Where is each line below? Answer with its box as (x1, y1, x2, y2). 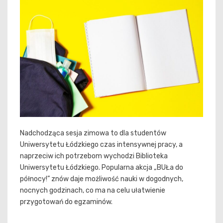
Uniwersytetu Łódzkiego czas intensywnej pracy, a (20, 140, 183, 149)
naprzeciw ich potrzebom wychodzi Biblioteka (20, 151, 168, 160)
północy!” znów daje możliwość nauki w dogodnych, (20, 174, 183, 183)
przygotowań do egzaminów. (20, 197, 112, 206)
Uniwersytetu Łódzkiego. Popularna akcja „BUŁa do (20, 163, 183, 172)
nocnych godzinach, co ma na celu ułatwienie (20, 186, 165, 195)
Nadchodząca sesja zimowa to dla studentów (20, 128, 166, 137)
